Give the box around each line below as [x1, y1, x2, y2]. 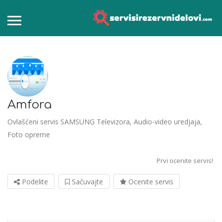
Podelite [20, 177, 48, 187]
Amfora [7, 98, 52, 112]
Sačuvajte [70, 177, 103, 187]
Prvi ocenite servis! [157, 156, 213, 166]
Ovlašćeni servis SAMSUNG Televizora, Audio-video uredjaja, [7, 117, 202, 127]
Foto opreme [7, 130, 50, 140]
